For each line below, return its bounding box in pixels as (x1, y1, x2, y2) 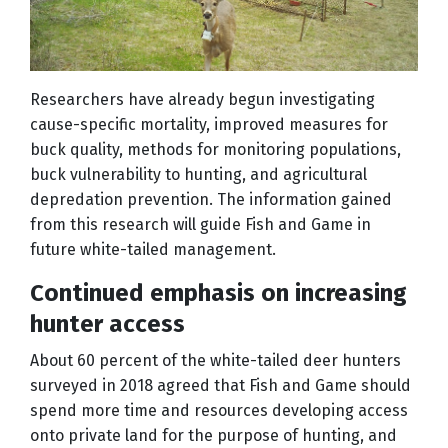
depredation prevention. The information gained (30, 190, 392, 210)
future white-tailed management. (30, 240, 276, 260)
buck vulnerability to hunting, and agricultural (30, 165, 367, 185)
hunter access (30, 310, 185, 339)
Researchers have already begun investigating (30, 90, 375, 110)
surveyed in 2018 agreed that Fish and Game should (30, 376, 411, 396)
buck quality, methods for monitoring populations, (30, 140, 401, 160)
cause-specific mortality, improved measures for (30, 115, 388, 135)
